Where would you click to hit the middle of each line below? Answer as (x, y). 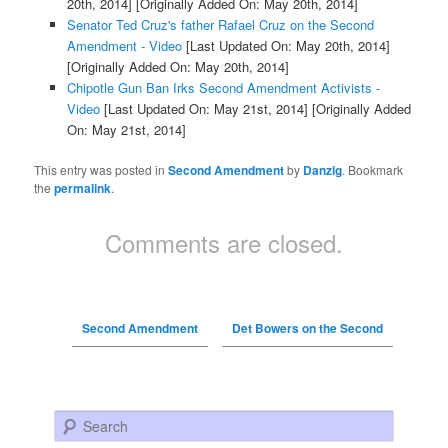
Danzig (323, 169)
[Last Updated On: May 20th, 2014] (285, 45)
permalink (83, 187)
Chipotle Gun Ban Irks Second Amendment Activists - (223, 87)
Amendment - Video (124, 45)
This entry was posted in (101, 169)
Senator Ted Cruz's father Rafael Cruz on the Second (220, 24)
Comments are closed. (224, 242)
